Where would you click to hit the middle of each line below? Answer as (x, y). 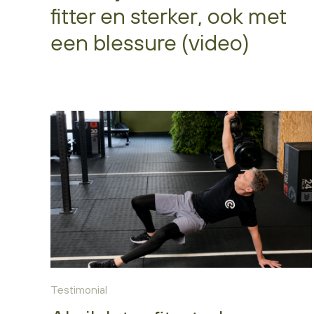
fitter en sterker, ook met (169, 15)
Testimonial (79, 289)
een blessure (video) (150, 42)
